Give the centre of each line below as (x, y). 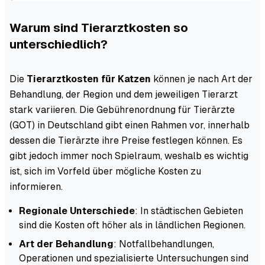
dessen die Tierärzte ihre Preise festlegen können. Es (126, 140)
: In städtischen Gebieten (189, 211)
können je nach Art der (202, 79)
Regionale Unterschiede (77, 211)
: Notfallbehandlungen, (164, 244)
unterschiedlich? (59, 44)
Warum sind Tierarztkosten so (99, 28)
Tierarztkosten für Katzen (89, 79)
